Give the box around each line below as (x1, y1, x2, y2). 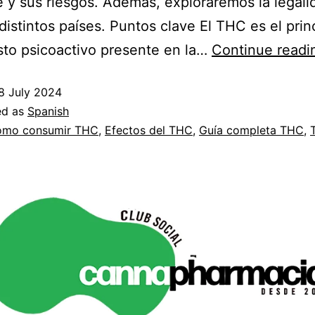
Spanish (27, 103, 69, 118)
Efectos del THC (105, 122, 193, 137)
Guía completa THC (199, 122, 304, 137)
